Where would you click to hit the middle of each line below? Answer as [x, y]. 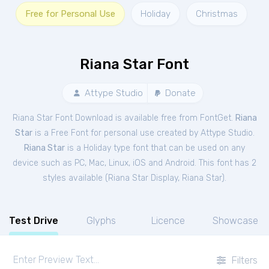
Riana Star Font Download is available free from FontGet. [124, 118]
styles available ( [75, 178]
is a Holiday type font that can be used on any [155, 148]
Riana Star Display [143, 178]
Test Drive [34, 221]
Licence [168, 221]
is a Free [51, 133]
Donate [179, 93]
